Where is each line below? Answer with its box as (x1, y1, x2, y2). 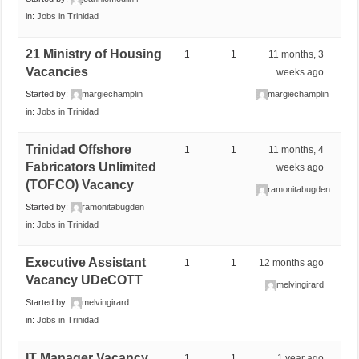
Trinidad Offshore (26, 142, 132, 156)
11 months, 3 (268, 48, 325, 60)
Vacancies (26, 64, 89, 79)
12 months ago (259, 256, 325, 268)
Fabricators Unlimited (26, 159, 157, 174)
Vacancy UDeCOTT (26, 272, 143, 287)
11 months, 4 (268, 143, 325, 155)
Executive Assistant (26, 255, 147, 269)
